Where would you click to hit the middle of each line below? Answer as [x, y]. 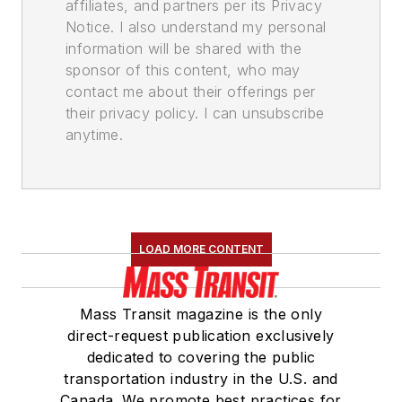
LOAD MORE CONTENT [201, 249]
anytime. [95, 135]
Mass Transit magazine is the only [201, 315]
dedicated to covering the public [201, 358]
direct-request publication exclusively [201, 336]
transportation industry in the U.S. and [201, 379]
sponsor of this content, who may [183, 70]
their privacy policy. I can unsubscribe [195, 114]
